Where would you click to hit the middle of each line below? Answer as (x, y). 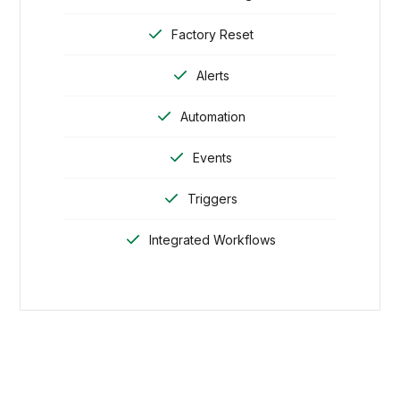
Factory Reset (212, 35)
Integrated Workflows (212, 240)
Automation (212, 117)
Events (212, 158)
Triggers (212, 199)
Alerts (212, 76)
